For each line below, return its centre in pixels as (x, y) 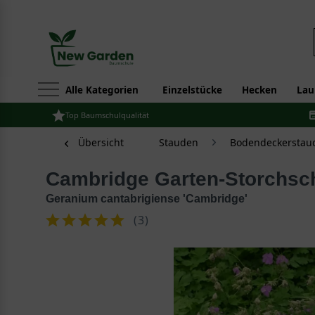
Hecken (259, 90)
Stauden (179, 142)
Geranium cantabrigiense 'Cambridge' (147, 199)
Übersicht (101, 142)
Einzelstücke (192, 90)
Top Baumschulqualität (107, 115)
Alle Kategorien (102, 90)
